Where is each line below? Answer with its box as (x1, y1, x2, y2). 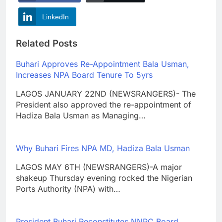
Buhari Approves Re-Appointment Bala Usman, (16, 59, 189, 69)
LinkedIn (42, 12, 69, 21)
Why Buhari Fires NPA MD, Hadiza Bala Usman (16, 143, 190, 154)
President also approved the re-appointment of (16, 100, 191, 110)
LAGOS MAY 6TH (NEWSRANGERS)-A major (16, 162, 182, 172)
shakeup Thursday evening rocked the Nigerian (16, 173, 192, 183)
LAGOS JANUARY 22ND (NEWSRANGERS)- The (16, 89, 196, 99)
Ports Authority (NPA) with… (16, 184, 120, 194)
